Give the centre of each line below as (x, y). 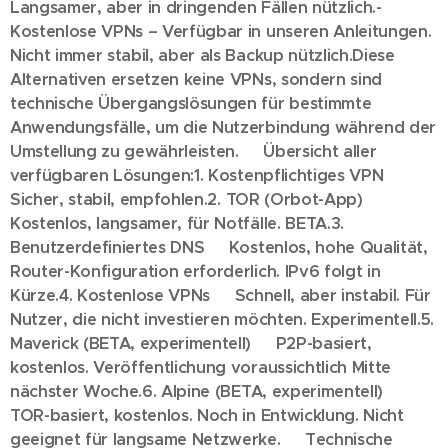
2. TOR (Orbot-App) (285, 199)
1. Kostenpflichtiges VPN (289, 175)
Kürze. (35, 295)
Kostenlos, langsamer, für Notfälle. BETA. (170, 223)
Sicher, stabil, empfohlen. (109, 199)
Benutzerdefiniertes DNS (107, 247)
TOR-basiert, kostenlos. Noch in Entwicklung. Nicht (207, 415)
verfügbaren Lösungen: (102, 175)
